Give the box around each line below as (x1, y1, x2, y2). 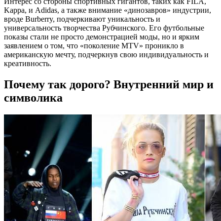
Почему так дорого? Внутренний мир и (4, 77, 214, 91)
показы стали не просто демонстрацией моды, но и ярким (4, 32, 199, 41)
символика (4, 91, 63, 104)
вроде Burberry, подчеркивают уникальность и (4, 14, 160, 23)
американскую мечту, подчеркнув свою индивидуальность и (4, 50, 209, 59)
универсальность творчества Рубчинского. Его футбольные (4, 23, 204, 32)
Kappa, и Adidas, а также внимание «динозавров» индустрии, (4, 5, 211, 14)
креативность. (4, 59, 51, 68)
